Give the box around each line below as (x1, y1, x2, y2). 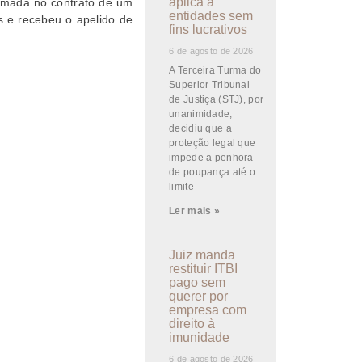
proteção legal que (169, 137, 256, 149)
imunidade (169, 330, 230, 344)
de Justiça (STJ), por (169, 94, 264, 105)
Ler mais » (169, 205, 220, 217)
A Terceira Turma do (169, 65, 262, 76)
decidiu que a (169, 123, 232, 134)
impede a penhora (169, 152, 254, 163)
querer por (169, 289, 229, 303)
